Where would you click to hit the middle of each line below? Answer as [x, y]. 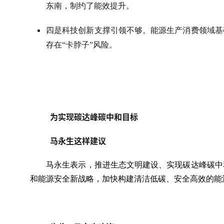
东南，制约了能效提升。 [90, 6]
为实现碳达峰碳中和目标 [94, 117]
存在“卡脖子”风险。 [81, 45]
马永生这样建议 [78, 141]
